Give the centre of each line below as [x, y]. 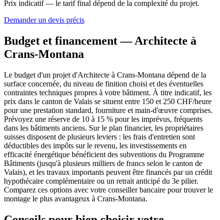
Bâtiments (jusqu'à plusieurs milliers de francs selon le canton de [103, 164]
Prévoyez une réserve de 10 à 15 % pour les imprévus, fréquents [103, 119]
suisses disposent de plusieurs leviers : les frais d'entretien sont [99, 137]
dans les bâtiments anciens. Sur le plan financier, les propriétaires [104, 128]
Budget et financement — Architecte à [100, 41]
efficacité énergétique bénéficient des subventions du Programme [104, 155]
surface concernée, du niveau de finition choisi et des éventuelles [104, 84]
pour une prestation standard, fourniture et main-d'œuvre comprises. [108, 110]
